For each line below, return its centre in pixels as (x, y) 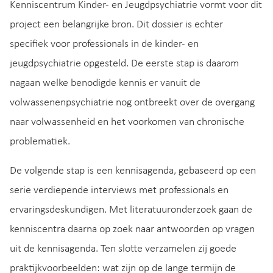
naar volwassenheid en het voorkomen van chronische (127, 122)
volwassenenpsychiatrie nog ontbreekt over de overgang (132, 102)
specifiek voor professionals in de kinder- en (104, 44)
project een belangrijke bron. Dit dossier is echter (116, 24)
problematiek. (40, 141)
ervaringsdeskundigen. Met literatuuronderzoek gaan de (131, 210)
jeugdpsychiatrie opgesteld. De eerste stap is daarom (124, 63)
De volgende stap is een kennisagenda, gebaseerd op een (133, 171)
